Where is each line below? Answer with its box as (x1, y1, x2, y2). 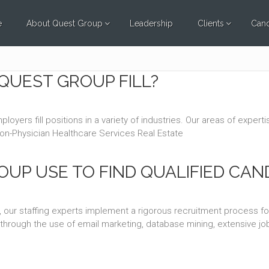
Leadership (129, 19, 173, 28)
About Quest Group (26, 19, 103, 28)
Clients (197, 19, 224, 28)
